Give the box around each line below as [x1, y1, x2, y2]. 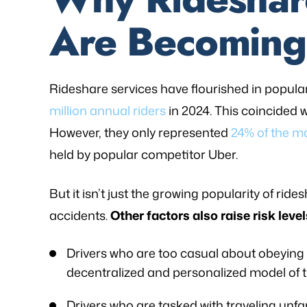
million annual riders [49, 101, 166, 119]
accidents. [49, 206, 108, 224]
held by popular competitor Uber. [49, 145, 238, 163]
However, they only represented [49, 123, 231, 141]
